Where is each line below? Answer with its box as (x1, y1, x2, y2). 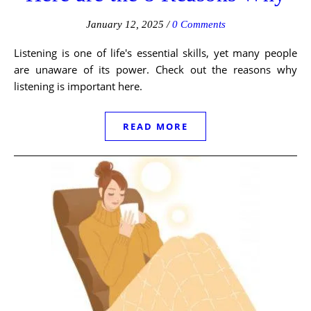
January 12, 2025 (85, 19, 164, 30)
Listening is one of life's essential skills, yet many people (14, 46, 297, 60)
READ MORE (123, 120, 188, 133)
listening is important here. (14, 79, 142, 93)
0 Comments (171, 19, 226, 30)
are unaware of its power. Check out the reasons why (14, 62, 297, 76)
